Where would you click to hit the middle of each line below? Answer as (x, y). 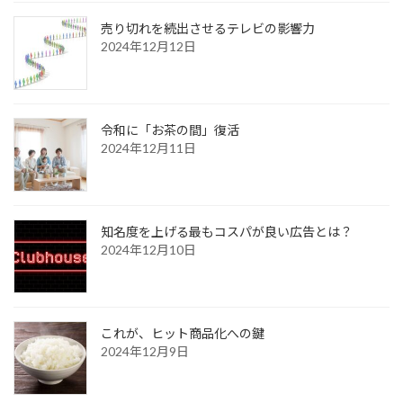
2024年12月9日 (145, 352)
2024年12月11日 (148, 148)
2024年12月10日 (148, 250)
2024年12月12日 (148, 47)
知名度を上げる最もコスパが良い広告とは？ (227, 232)
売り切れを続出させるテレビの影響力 (208, 29)
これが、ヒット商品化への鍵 (183, 334)
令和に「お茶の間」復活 (170, 130)
